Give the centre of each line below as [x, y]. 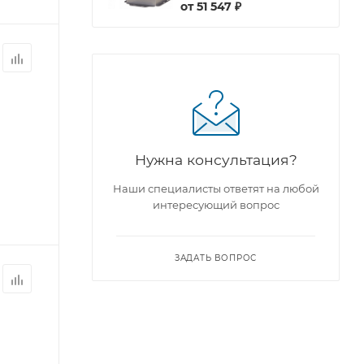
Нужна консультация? [216, 159]
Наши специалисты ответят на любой [216, 188]
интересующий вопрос [216, 204]
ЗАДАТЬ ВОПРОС [216, 258]
